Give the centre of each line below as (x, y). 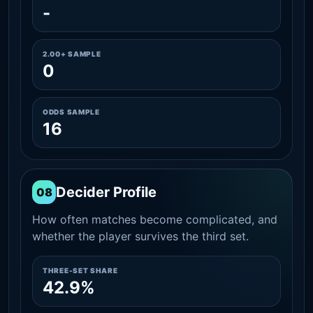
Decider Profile (106, 192)
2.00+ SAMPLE (72, 53)
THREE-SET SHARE (80, 270)
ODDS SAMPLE (71, 111)
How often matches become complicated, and (155, 219)
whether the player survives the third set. (140, 236)
